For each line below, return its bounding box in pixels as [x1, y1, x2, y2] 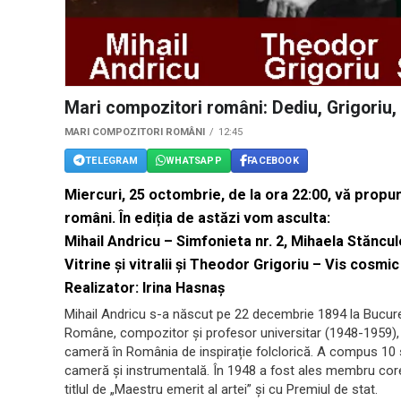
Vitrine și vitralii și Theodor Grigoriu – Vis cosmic [64, 256, 399, 274]
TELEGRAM [85, 154, 138, 166]
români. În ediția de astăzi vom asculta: [64, 209, 330, 227]
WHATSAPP [166, 154, 222, 166]
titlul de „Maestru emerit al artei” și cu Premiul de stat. [64, 381, 378, 398]
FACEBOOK [247, 154, 299, 166]
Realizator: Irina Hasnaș [64, 279, 225, 297]
